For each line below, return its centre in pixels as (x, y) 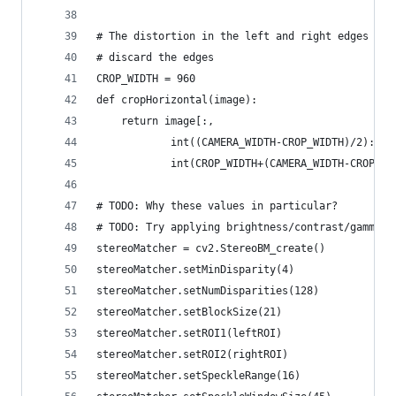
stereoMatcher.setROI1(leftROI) (189, 333)
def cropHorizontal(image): (177, 100)
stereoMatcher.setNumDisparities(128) (208, 291)
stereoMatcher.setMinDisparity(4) (195, 270)
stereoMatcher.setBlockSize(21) (189, 312)
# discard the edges (155, 57)
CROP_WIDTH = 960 (146, 79)
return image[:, (155, 121)
